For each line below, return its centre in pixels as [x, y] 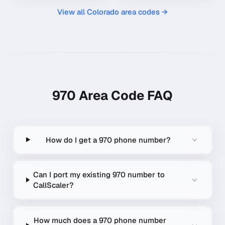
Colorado [103, 12]
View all [72, 12]
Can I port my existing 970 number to [99, 175]
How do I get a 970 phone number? [108, 140]
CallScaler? [53, 185]
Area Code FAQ [124, 95]
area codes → [143, 12]
